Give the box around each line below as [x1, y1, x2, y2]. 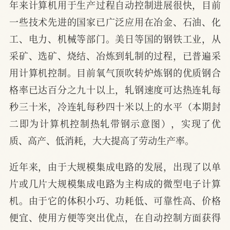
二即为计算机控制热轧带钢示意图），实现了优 [9, 117, 221, 130]
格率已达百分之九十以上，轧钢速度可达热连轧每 [9, 83, 221, 97]
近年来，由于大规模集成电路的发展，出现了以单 [9, 160, 221, 174]
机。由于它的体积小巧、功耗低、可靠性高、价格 [9, 194, 221, 207]
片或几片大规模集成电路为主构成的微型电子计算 [9, 177, 221, 190]
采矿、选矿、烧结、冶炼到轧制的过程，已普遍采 [9, 49, 221, 63]
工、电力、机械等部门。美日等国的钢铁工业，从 [9, 32, 221, 46]
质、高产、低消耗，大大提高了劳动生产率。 [9, 133, 194, 147]
